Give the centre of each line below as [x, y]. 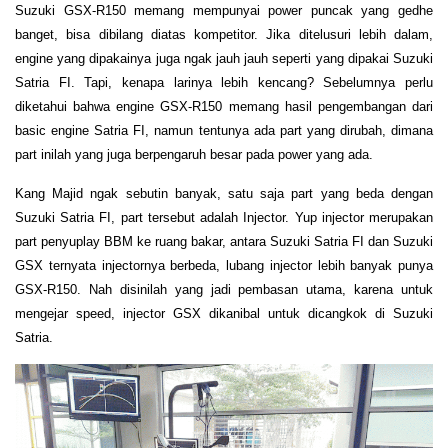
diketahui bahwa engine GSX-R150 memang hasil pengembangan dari [224, 106]
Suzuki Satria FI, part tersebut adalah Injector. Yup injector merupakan [224, 217]
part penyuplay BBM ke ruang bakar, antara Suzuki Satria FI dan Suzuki [224, 241]
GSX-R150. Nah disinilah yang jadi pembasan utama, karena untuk [224, 289]
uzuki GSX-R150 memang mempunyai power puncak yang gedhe [228, 10]
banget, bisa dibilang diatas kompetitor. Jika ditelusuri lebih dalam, [224, 34]
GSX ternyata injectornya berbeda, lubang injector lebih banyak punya [224, 265]
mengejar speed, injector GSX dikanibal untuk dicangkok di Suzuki [224, 313]
